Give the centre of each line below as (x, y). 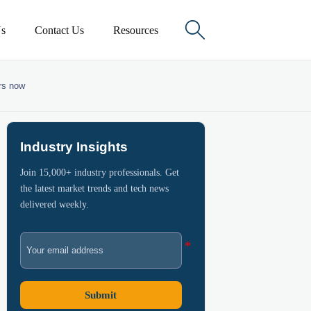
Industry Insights (74, 147)
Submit (101, 295)
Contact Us (59, 30)
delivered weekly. (54, 204)
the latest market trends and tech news (94, 188)
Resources (136, 30)
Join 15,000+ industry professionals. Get (99, 172)
